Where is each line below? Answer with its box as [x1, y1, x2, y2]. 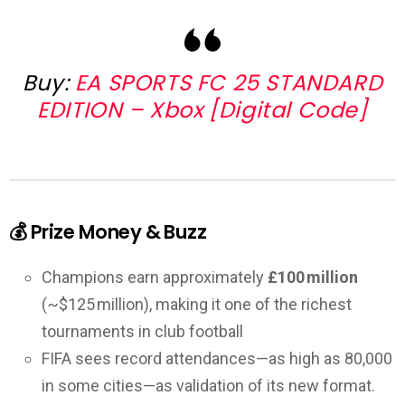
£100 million [268, 267, 358, 287]
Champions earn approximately [42, 267, 268, 287]
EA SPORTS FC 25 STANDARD [74, 67, 383, 98]
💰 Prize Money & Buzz [9, 219, 207, 246]
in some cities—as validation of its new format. [42, 375, 375, 395]
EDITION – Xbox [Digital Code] [37, 94, 368, 125]
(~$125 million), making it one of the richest [42, 294, 352, 314]
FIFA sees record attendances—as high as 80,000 [42, 348, 392, 368]
